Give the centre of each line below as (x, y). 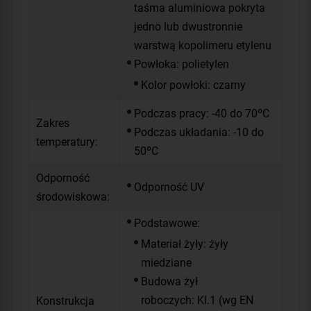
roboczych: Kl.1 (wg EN (197, 300)
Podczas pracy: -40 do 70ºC (202, 114)
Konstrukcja (65, 301)
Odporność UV (169, 187)
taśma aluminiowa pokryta (200, 8)
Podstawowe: (167, 224)
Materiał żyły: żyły (185, 244)
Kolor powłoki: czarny (193, 85)
